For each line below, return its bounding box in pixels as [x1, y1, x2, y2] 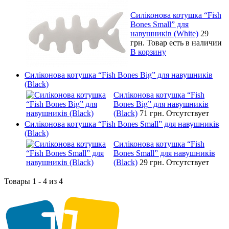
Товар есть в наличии [147, 38, 222, 47]
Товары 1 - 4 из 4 [4, 176, 63, 186]
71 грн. [140, 108, 166, 118]
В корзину [130, 47, 166, 56]
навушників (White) [130, 29, 198, 38]
